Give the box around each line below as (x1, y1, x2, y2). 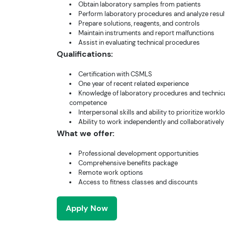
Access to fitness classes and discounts (78, 177, 198, 186)
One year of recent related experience (78, 79, 189, 88)
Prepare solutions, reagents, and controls (78, 19, 200, 28)
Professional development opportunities (78, 149, 199, 158)
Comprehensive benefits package (78, 158, 178, 167)
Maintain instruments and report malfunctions (78, 28, 215, 37)
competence (69, 98, 107, 107)
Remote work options (78, 168, 144, 177)
